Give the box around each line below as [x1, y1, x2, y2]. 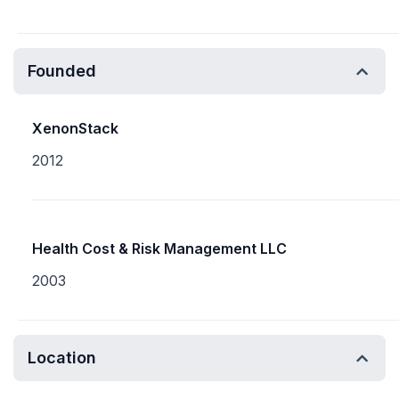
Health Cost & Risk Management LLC [32, 240, 287, 257]
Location [28, 348, 96, 367]
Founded [28, 61, 96, 80]
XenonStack [32, 119, 118, 137]
